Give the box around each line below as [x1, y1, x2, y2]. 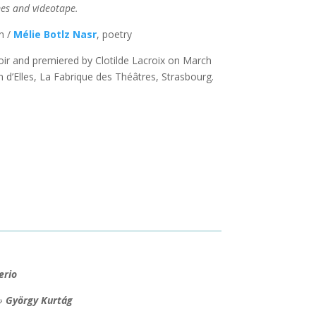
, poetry [96, 28, 132, 42]
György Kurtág [5, 293, 73, 307]
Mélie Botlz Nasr [13, 28, 97, 42]
